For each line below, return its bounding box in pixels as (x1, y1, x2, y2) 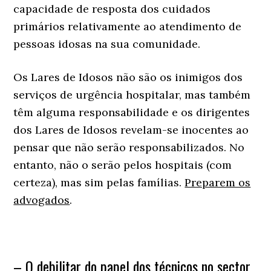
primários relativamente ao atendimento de (13, 19, 242, 33)
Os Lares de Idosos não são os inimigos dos (13, 70, 243, 84)
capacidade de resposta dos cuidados (13, 1, 211, 16)
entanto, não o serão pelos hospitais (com (13, 157, 232, 172)
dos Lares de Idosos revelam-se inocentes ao (13, 122, 249, 137)
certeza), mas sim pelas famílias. (13, 175, 185, 189)
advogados (13, 192, 70, 207)
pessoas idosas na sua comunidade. (13, 36, 201, 51)
